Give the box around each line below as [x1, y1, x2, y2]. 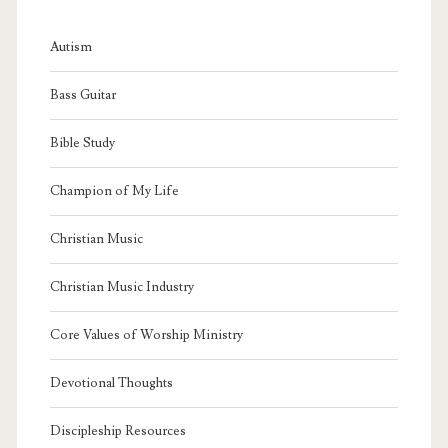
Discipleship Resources [49, 422, 186, 439]
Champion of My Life [49, 182, 179, 199]
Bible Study [49, 134, 115, 151]
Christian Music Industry [49, 278, 194, 295]
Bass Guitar [49, 86, 116, 103]
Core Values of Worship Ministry [49, 326, 243, 343]
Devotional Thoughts [49, 374, 173, 391]
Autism [49, 38, 92, 55]
